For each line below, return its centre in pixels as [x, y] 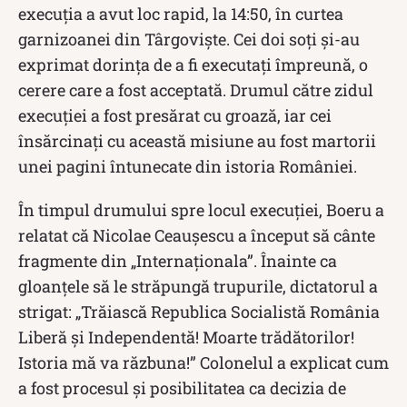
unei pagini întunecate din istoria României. [188, 166]
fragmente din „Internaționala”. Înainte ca [178, 260]
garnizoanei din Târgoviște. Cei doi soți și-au [189, 39]
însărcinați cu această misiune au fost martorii [197, 140]
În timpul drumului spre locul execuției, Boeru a [201, 209]
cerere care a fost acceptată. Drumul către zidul [196, 89]
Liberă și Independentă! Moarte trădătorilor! [186, 337]
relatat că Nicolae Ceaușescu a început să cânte [197, 235]
